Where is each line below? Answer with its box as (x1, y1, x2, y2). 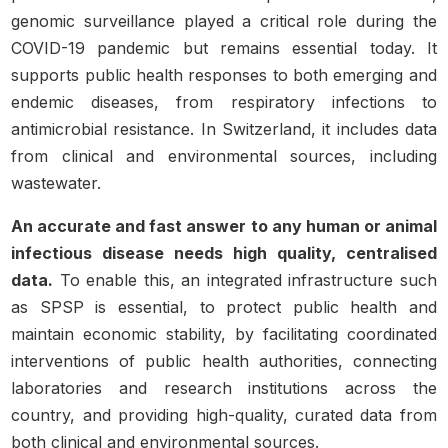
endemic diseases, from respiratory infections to (11, 92, 437, 112)
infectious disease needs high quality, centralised (11, 243, 437, 263)
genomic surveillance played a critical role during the (11, 11, 437, 31)
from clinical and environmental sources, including (11, 146, 437, 166)
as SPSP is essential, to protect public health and (11, 297, 437, 317)
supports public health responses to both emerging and (11, 65, 437, 85)
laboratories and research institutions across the (11, 378, 437, 398)
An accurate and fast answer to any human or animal (11, 216, 437, 236)
